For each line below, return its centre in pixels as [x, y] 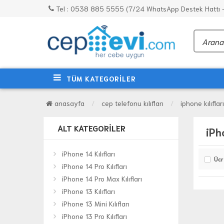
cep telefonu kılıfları [132, 103]
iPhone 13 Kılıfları [88, 191]
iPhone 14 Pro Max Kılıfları [102, 179]
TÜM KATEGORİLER [101, 79]
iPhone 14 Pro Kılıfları [94, 166]
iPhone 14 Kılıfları [88, 154]
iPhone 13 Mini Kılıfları [96, 204]
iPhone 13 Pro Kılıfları [94, 216]
